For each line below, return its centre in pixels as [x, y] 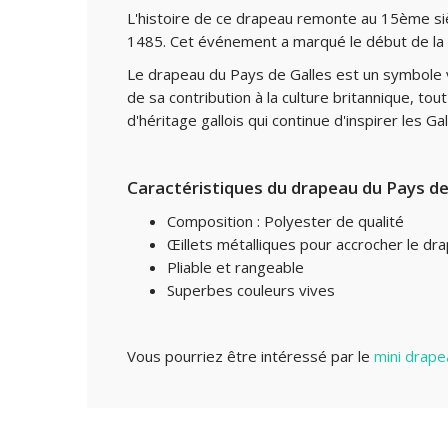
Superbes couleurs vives [251, 290]
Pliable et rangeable [235, 267]
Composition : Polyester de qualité [285, 221]
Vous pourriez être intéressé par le [250, 356]
